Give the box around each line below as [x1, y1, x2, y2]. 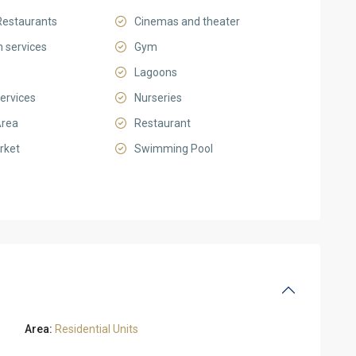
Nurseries [134, 91, 182, 104]
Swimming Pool [134, 142, 213, 155]
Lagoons [134, 66, 177, 79]
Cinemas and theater [134, 15, 240, 28]
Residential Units [55, 323, 138, 335]
